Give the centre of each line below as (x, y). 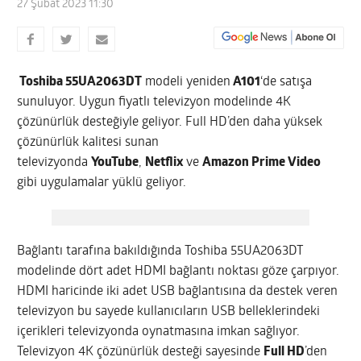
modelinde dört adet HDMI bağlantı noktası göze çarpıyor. (180, 271)
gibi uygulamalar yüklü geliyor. (102, 183)
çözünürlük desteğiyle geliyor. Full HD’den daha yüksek (170, 122)
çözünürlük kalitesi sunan (88, 142)
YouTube (115, 162)
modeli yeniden (187, 82)
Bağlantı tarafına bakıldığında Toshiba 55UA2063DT (161, 251)
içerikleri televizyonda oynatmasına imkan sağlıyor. (159, 332)
